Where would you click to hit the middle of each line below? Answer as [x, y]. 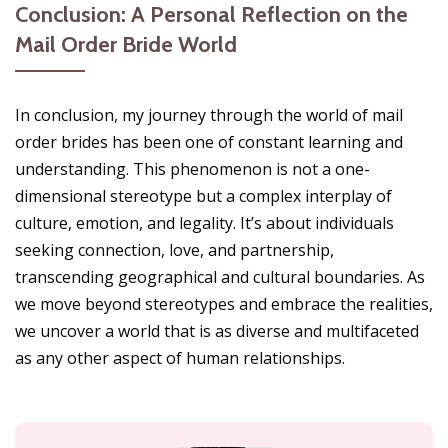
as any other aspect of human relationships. [180, 358]
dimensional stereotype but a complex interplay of [203, 196]
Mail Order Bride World [126, 45]
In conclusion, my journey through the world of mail [209, 115]
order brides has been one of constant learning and [209, 142]
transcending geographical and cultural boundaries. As [220, 277]
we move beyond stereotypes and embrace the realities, [224, 304]
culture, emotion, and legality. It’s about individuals [204, 223]
